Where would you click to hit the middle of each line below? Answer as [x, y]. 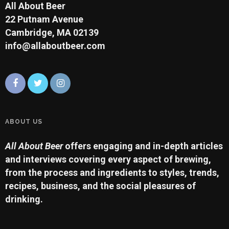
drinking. [24, 199]
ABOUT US [24, 122]
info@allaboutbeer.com [55, 46]
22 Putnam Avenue [44, 19]
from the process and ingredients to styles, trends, [112, 173]
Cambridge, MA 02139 [52, 32]
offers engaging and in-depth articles [144, 146]
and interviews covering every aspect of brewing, [108, 159]
